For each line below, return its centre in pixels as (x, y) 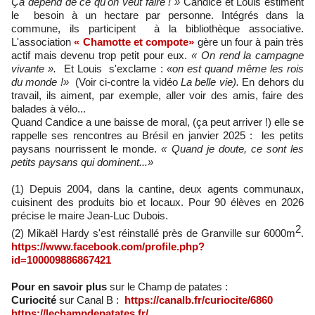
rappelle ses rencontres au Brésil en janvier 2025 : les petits (157, 135)
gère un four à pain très (251, 41)
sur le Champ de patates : (169, 286)
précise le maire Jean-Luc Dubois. (90, 215)
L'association (43, 41)
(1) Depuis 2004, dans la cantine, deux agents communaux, (157, 188)
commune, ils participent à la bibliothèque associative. (157, 28)
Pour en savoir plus (60, 286)
